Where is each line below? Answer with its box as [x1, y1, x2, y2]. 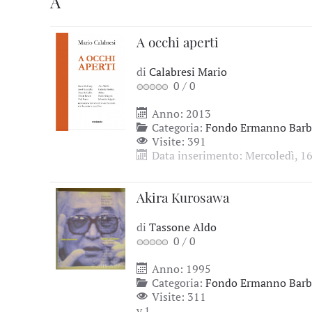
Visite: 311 [149, 289, 206, 304]
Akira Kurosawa [136, 188, 229, 206]
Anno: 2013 [149, 106, 211, 121]
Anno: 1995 [149, 261, 211, 276]
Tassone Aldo [149, 219, 217, 235]
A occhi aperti [136, 33, 219, 51]
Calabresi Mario [149, 64, 227, 79]
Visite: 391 [149, 134, 206, 149]
